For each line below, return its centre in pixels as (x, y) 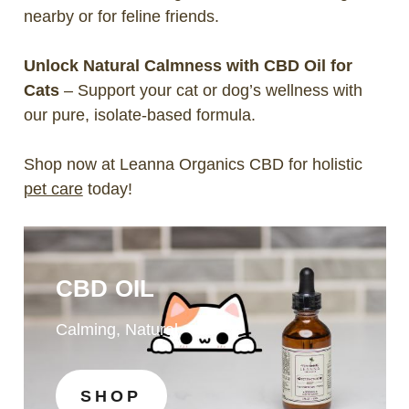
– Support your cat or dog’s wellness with (213, 90)
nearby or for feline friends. (121, 16)
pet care (53, 189)
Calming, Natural (116, 329)
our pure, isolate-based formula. (142, 115)
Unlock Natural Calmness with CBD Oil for (188, 65)
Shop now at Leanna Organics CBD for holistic (193, 164)
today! (107, 189)
